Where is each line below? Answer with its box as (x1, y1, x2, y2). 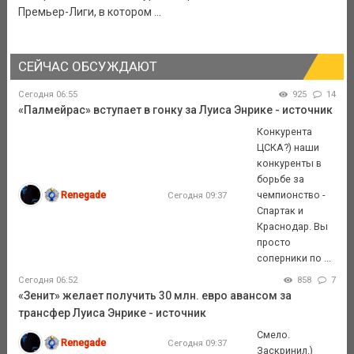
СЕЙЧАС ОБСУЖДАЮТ (17, 58, 157, 75)
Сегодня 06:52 (17, 275, 77, 286)
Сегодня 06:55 (17, 89, 77, 100)
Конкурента (257, 125, 313, 137)
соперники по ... (257, 251, 332, 264)
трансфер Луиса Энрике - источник (17, 307, 206, 320)
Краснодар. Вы (257, 220, 329, 232)
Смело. (257, 328, 291, 341)
